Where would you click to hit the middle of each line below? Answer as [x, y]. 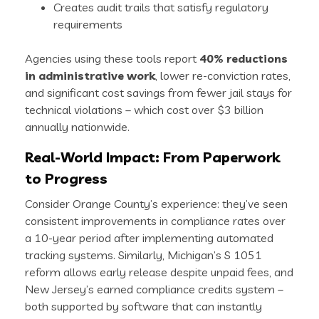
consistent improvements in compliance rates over [155, 221]
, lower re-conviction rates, [223, 76]
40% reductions [244, 59]
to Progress [66, 179]
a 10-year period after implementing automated [149, 238]
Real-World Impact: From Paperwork [152, 157]
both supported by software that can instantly [143, 307]
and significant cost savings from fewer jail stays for [158, 93]
